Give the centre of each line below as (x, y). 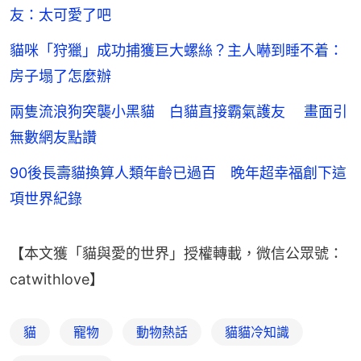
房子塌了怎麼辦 (60, 77)
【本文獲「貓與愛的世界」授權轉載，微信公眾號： (176, 254)
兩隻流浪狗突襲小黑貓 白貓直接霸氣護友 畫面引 (178, 112)
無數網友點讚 (53, 138)
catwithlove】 (57, 280)
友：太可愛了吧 (60, 15)
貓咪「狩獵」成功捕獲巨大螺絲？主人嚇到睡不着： (176, 51)
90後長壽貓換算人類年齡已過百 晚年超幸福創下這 (178, 173)
